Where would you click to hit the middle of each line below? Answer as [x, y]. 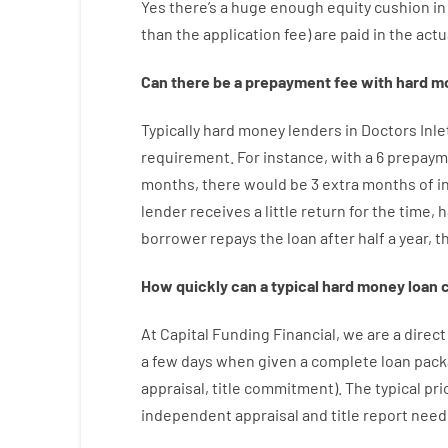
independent [186, 414]
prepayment [287, 81]
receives [220, 210]
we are [366, 333]
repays [233, 237]
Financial [304, 333]
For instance [280, 156]
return [323, 210]
